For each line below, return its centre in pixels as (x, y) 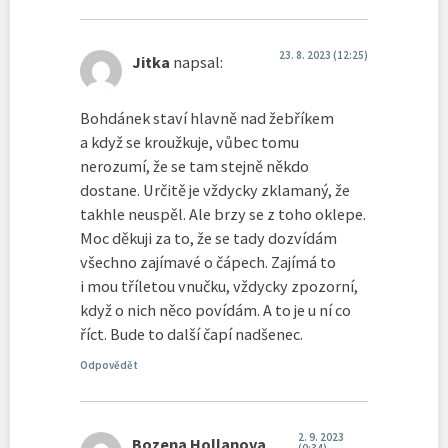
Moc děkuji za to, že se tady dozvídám (208, 238)
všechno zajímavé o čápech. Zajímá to (208, 262)
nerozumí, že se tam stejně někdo (194, 166)
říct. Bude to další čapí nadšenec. (191, 334)
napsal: (198, 61)
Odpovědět (109, 365)
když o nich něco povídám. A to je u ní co (215, 310)
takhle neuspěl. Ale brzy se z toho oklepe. (223, 214)
